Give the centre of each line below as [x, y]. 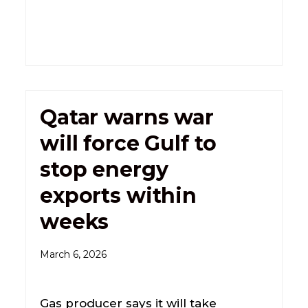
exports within [118, 195]
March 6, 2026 [73, 254]
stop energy [104, 169]
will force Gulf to [128, 143]
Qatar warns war [126, 117]
